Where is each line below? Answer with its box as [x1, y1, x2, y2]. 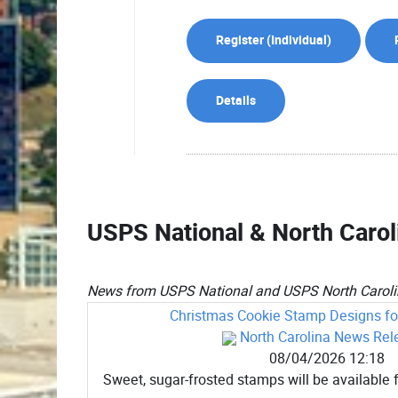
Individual [271, 31, 327, 51]
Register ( [216, 31, 271, 51]
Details [216, 91, 256, 110]
